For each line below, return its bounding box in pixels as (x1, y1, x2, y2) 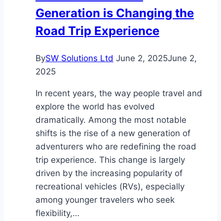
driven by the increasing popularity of (36, 168, 183, 179)
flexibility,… (36, 208, 79, 219)
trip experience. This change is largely (36, 155, 185, 165)
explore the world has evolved (36, 102, 155, 112)
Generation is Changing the (36, 6, 194, 21)
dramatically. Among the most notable (36, 115, 186, 125)
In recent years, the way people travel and (36, 88, 202, 99)
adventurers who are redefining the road (36, 142, 196, 152)
